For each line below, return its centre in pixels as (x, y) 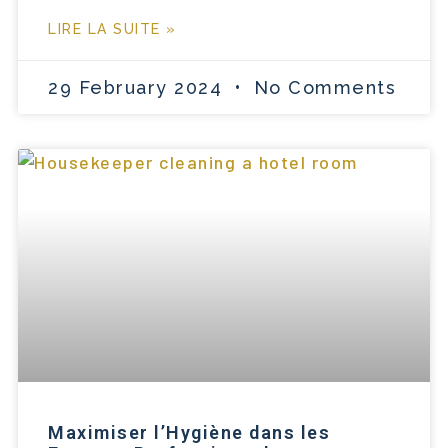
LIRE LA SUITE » (112, 28)
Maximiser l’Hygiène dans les (189, 432)
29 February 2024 (138, 87)
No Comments (321, 87)
